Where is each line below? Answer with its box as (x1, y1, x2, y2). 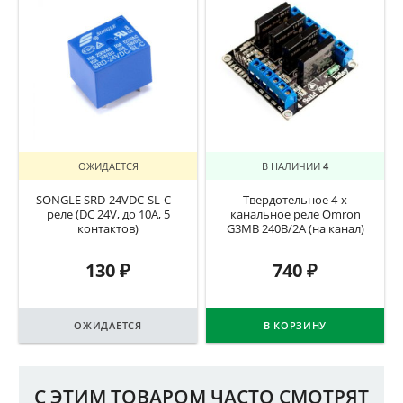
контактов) (77, 221, 139, 237)
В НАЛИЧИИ (262, 158, 323, 173)
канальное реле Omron (229, 207, 361, 223)
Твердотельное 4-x (243, 193, 347, 209)
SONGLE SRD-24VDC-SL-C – (36, 193, 180, 209)
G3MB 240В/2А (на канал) (226, 221, 364, 237)
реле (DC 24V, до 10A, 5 (46, 207, 170, 223)
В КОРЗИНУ (263, 318, 327, 332)
